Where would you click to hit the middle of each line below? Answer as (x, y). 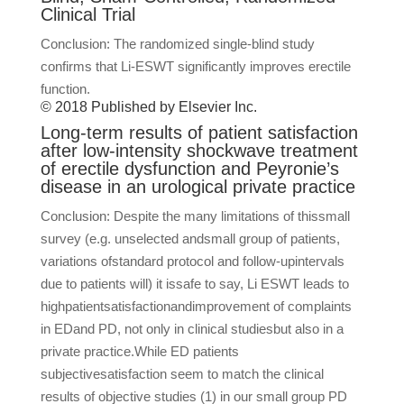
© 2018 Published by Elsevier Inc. (148, 107)
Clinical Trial (87, 14)
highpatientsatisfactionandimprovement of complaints (196, 306)
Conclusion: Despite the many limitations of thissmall (195, 216)
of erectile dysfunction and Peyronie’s (189, 169)
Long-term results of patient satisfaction (199, 133)
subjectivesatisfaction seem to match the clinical (182, 374)
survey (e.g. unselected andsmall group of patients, (190, 239)
